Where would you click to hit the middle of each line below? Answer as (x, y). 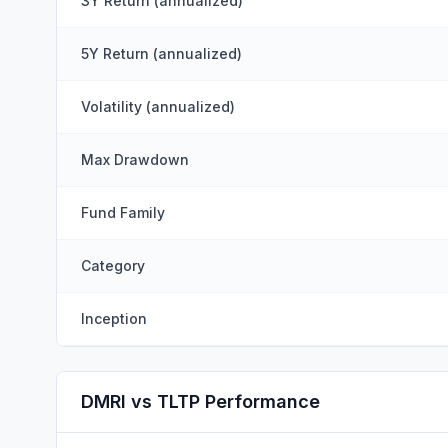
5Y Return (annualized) (161, 53)
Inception (114, 318)
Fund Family (123, 212)
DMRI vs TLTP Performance (200, 401)
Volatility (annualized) (158, 106)
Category (113, 265)
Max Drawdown (135, 159)
